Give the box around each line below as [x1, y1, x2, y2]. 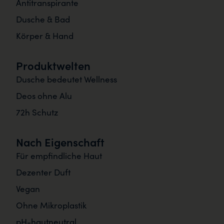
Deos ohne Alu [16, 89, 72, 101]
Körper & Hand [16, 29, 73, 41]
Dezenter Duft [16, 166, 70, 178]
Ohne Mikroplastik [16, 199, 86, 211]
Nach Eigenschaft [16, 134, 104, 149]
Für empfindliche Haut [16, 149, 102, 161]
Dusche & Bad [16, 13, 70, 25]
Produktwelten [16, 57, 90, 73]
